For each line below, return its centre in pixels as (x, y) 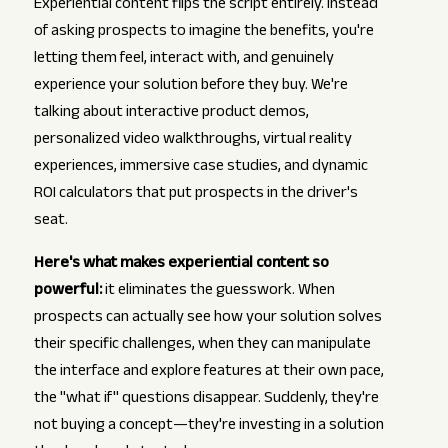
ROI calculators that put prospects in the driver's (195, 195)
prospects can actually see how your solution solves (207, 319)
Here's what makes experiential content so (181, 265)
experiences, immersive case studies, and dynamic (200, 168)
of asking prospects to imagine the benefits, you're (203, 33)
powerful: (67, 292)
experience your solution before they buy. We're (190, 87)
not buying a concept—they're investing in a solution (208, 427)
